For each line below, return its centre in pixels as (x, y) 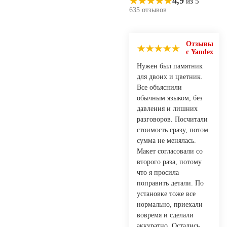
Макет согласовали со (170, 151)
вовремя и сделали (165, 215)
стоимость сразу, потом (173, 130)
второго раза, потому (169, 162)
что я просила (158, 172)
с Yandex (200, 52)
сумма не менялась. (166, 140)
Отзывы (200, 44)
